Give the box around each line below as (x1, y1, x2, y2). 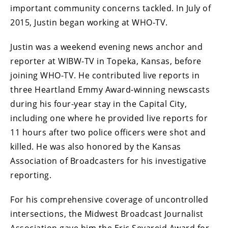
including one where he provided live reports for (10, 112, 208, 124)
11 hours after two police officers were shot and (10, 126, 206, 138)
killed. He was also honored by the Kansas (10, 140, 181, 152)
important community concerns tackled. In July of (10, 2, 211, 14)
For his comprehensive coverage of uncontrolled (10, 193, 208, 205)
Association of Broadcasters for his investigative (10, 155, 207, 166)
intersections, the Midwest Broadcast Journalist (10, 208, 204, 219)
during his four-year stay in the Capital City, (10, 98, 187, 109)
